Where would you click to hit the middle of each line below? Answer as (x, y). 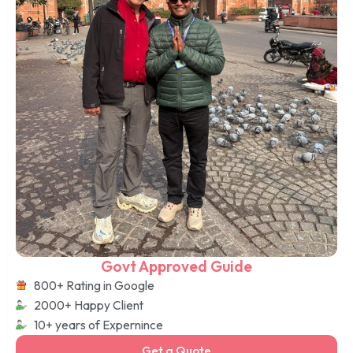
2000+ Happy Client (88, 305)
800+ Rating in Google (94, 285)
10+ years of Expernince (98, 324)
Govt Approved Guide (176, 266)
